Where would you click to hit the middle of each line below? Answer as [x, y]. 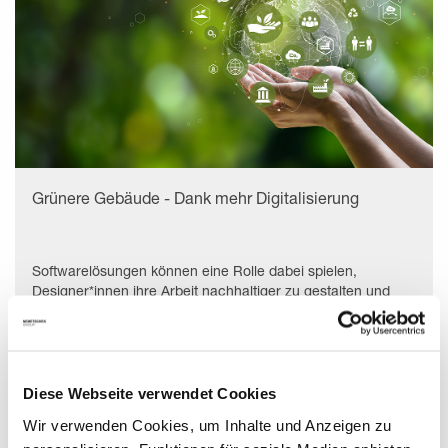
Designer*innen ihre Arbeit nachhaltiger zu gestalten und [211, 290]
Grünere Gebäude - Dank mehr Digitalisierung [195, 197]
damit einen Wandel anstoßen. [128, 310]
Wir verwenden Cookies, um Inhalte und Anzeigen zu [207, 424]
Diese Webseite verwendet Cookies [149, 393]
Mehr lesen [72, 349]
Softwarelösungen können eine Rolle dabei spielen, [194, 270]
